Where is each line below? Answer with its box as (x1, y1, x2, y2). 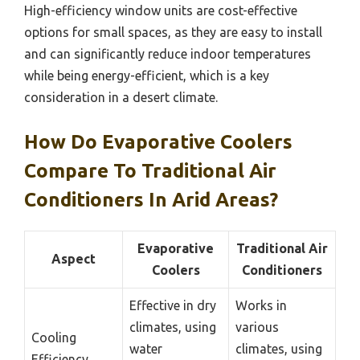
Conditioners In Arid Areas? (24, 189, 278, 211)
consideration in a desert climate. (24, 90, 218, 105)
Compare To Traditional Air (24, 160, 276, 182)
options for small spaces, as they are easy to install (24, 25, 322, 40)
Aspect (51, 252, 96, 267)
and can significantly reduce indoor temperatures (24, 47, 311, 62)
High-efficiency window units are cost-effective (24, 3, 297, 18)
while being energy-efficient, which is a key (24, 68, 269, 84)
